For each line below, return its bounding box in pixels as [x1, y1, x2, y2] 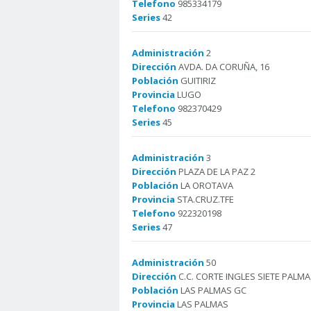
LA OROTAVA [178, 179, 233, 192]
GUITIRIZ [178, 74, 216, 87]
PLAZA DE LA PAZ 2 [176, 165, 255, 178]
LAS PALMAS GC [178, 284, 246, 296]
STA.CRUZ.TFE [175, 193, 234, 205]
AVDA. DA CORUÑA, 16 [176, 60, 269, 73]
